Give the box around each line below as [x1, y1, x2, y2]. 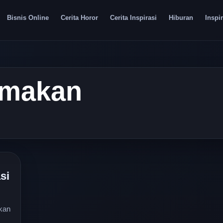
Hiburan [168, 14, 193, 21]
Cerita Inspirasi [110, 14, 157, 21]
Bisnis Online [6, 14, 49, 21]
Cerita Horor [60, 14, 98, 21]
